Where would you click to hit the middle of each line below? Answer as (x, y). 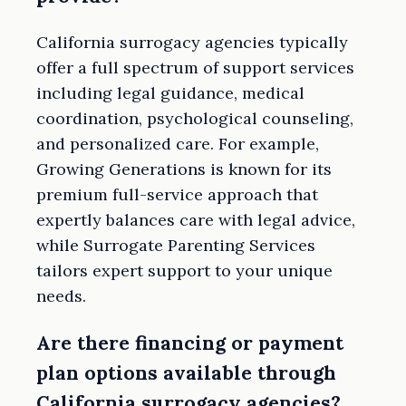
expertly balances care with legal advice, (196, 219)
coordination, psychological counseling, (195, 118)
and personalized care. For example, (178, 143)
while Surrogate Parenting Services (176, 245)
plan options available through (186, 372)
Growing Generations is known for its (184, 169)
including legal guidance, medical (170, 92)
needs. (61, 295)
